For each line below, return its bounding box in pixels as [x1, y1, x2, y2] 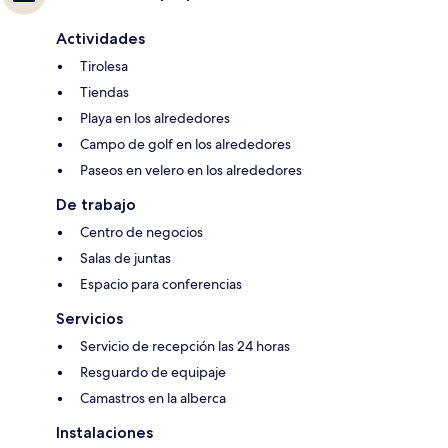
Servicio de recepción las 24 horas [80, 337, 290, 356]
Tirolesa [80, 57, 128, 76]
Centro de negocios [80, 223, 203, 242]
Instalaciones [56, 423, 153, 443]
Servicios [56, 309, 123, 329]
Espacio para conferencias [80, 275, 242, 294]
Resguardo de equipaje [80, 363, 226, 382]
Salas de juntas [80, 249, 171, 268]
